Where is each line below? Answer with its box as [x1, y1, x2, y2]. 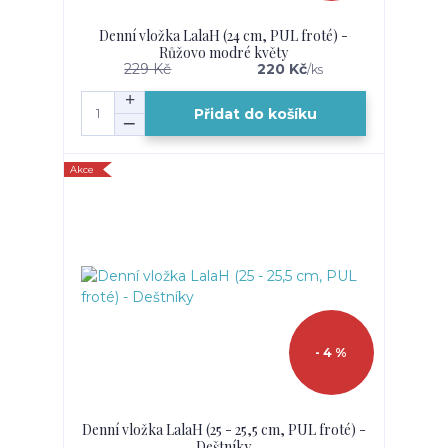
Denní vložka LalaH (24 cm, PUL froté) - [99, 26, 349, 45]
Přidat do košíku [194, 104, 318, 123]
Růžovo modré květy [159, 43, 289, 62]
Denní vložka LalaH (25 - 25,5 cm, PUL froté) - [81, 420, 366, 440]
